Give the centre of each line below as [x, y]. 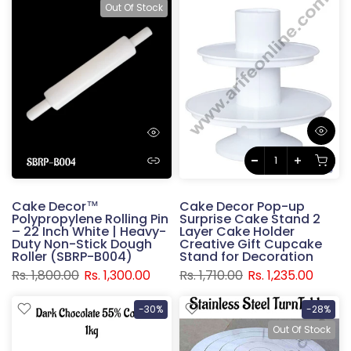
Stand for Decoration [246, 256]
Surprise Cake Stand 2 [250, 219]
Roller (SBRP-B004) [72, 256]
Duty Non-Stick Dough [82, 244]
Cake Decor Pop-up [242, 206]
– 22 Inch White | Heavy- [89, 231]
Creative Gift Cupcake [251, 244]
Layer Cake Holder [237, 231]
